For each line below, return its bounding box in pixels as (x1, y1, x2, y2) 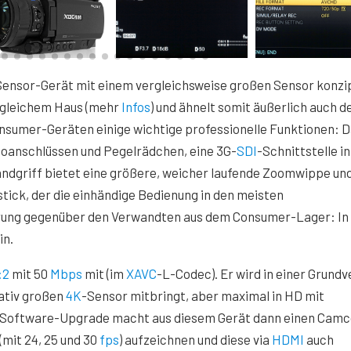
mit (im (82, 266, 126, 281)
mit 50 (9, 266, 50, 281)
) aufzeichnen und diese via (119, 331, 272, 347)
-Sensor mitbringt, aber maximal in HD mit (81, 288, 324, 303)
